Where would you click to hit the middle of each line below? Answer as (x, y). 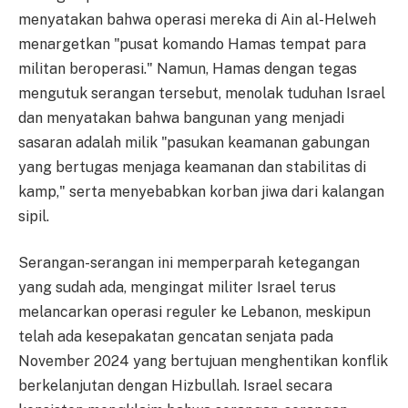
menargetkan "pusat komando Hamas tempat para (192, 44)
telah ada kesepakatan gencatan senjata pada (176, 337)
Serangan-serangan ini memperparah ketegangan (189, 263)
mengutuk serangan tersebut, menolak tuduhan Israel (202, 93)
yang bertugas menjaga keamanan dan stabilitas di (192, 167)
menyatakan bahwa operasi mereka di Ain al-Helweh (197, 19)
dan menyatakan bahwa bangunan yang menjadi (181, 117)
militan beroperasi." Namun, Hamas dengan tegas (188, 68)
